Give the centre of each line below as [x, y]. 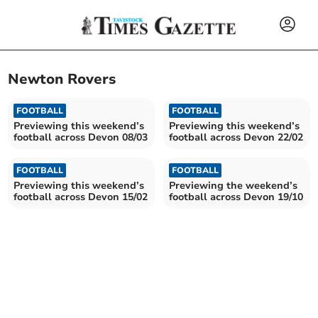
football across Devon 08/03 [81, 137]
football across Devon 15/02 [81, 197]
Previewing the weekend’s [233, 185]
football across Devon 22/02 [236, 137]
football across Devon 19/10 [236, 197]
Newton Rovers [62, 79]
